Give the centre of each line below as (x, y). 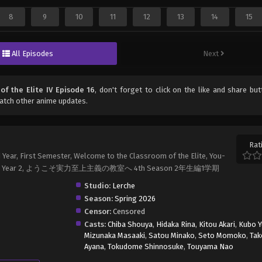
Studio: (98, 185)
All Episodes (33, 53)
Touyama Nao (211, 246)
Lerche (124, 185)
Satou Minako (172, 235)
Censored (128, 211)
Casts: (95, 224)
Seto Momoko (223, 235)
